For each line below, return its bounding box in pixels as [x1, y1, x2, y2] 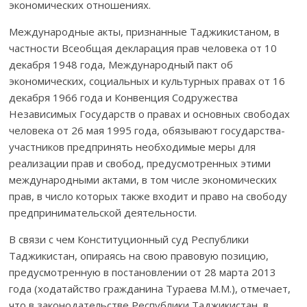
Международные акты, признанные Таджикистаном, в [9, 24, 280, 38]
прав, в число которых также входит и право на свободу [9, 188, 288, 203]
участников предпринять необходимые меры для [9, 139, 256, 153]
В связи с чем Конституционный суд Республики [9, 232, 249, 246]
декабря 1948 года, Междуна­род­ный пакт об [9, 57, 234, 71]
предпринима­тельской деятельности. [9, 205, 197, 219]
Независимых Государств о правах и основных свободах [9, 106, 291, 121]
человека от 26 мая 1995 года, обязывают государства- [9, 123, 286, 137]
